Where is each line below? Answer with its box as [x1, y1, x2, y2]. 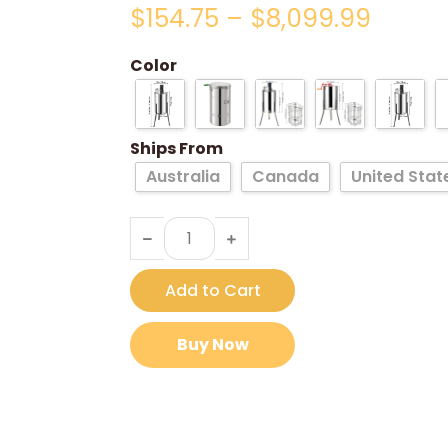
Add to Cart [164, 278, 261, 302]
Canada [252, 165, 320, 188]
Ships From [130, 137, 224, 161]
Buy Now [176, 333, 249, 356]
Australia [146, 165, 221, 188]
